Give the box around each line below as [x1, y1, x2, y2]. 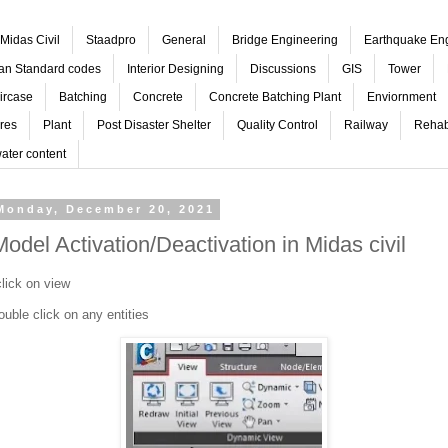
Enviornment [367, 89, 436, 104]
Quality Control [237, 118, 318, 133]
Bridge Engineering [232, 33, 338, 48]
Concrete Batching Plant [209, 89, 341, 104]
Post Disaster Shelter [97, 118, 211, 133]
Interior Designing [127, 61, 224, 76]
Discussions [250, 61, 316, 76]
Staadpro [86, 33, 136, 48]
